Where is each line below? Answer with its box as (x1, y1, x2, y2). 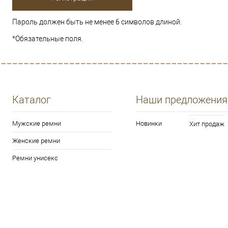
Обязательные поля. (15, 35, 83, 43)
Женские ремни (12, 137, 60, 145)
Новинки (136, 120, 162, 128)
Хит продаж (189, 120, 224, 128)
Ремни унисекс (12, 154, 58, 162)
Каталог (12, 94, 50, 106)
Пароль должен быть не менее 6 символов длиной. (12, 18, 182, 26)
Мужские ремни (12, 120, 61, 128)
